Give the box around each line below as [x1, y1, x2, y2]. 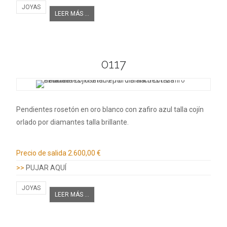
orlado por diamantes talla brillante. [16, 118, 129, 127]
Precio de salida [16, 149, 66, 158]
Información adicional [16, 134, 119, 146]
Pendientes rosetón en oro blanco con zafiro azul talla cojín [16, 105, 204, 114]
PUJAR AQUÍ [26, 164, 66, 172]
